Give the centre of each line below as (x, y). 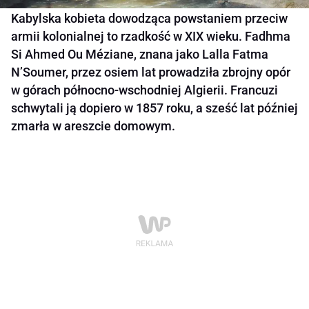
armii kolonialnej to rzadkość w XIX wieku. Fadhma (151, 37)
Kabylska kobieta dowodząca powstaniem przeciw (149, 19)
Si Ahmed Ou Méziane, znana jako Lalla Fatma (140, 54)
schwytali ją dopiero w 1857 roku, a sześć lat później (154, 108)
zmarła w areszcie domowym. (93, 126)
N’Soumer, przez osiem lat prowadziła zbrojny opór (151, 72)
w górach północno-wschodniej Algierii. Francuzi (144, 90)
